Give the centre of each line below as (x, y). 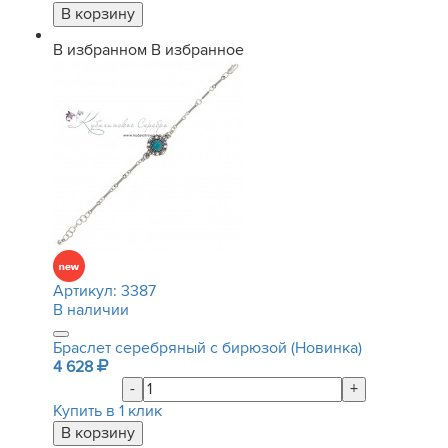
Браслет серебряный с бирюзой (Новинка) (207, 348)
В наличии (91, 310)
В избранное (197, 50)
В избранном (100, 50)
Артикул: (87, 291)
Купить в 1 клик (107, 411)
